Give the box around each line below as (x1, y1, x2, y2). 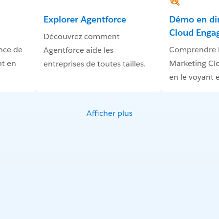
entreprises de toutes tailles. (43, 59, 146, 69)
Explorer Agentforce (43, 14, 126, 25)
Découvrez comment (43, 31, 120, 42)
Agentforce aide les (43, 45, 113, 56)
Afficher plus (87, 108, 132, 119)
